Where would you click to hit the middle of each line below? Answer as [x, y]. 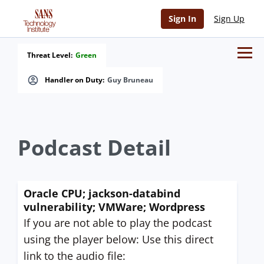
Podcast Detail [94, 148]
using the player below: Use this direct [118, 239]
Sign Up [229, 19]
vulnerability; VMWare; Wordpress [114, 207]
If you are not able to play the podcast [118, 223]
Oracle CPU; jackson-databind [102, 193]
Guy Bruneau [130, 80]
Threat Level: [50, 55]
